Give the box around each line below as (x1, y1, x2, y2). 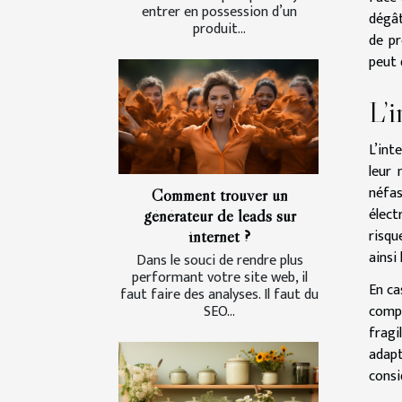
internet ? (188, 224, 250, 247)
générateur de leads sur (143, 204, 296, 226)
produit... (193, 17, 246, 42)
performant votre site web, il (131, 265, 308, 290)
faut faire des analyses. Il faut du (120, 282, 319, 307)
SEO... (204, 299, 235, 324)
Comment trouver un (151, 183, 288, 205)
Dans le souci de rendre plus (135, 248, 303, 273)
